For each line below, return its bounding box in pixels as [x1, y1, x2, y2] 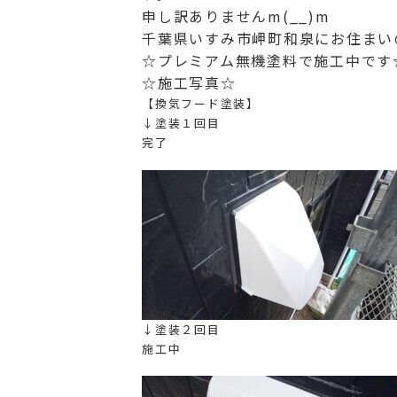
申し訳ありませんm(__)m [142, 5, 331, 27]
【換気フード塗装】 [142, 95, 260, 112]
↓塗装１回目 [142, 114, 221, 131]
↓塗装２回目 [142, 320, 221, 338]
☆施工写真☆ [142, 72, 237, 93]
